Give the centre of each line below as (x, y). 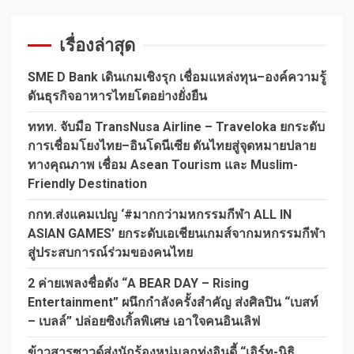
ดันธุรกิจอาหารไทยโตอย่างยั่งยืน (117, 96)
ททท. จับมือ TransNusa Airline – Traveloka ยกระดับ (176, 126)
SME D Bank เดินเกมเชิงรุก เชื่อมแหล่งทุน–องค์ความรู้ (177, 77)
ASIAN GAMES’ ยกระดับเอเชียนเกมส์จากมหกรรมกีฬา (177, 233)
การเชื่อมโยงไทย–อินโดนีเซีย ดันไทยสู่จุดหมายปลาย (172, 145)
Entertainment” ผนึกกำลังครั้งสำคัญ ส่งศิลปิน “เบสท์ (173, 302)
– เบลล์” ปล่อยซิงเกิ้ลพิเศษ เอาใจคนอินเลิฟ (144, 321)
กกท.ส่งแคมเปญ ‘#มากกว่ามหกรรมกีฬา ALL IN (160, 214)
